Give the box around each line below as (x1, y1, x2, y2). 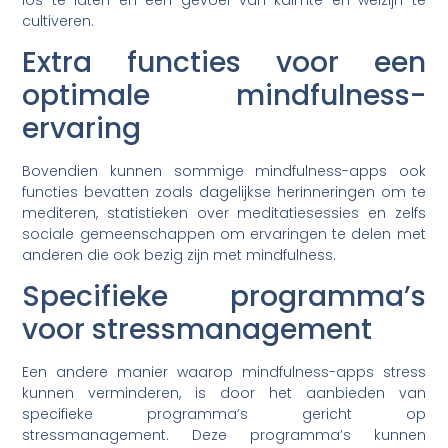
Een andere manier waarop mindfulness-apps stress (22, 362, 426, 383)
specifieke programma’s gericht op (22, 404, 426, 425)
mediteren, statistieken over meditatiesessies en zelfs (22, 202, 426, 223)
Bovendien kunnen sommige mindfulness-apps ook (22, 160, 426, 181)
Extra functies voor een (22, 42, 426, 82)
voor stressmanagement (22, 310, 373, 350)
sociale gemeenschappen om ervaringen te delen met (22, 223, 426, 244)
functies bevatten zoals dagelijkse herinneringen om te (22, 181, 426, 202)
